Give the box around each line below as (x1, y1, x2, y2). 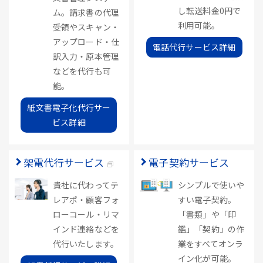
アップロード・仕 (52, 36, 120, 48)
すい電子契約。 (177, 194, 237, 205)
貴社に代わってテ (52, 179, 119, 191)
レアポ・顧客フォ (52, 194, 120, 205)
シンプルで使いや (177, 179, 245, 191)
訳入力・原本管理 (52, 50, 120, 62)
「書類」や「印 (177, 208, 237, 220)
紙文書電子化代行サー (27, 102, 111, 113)
